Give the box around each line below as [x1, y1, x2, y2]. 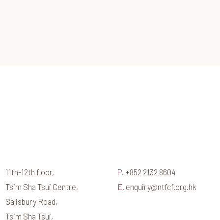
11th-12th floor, [5, 166, 54, 177]
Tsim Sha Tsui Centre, [5, 181, 78, 192]
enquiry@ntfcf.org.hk [124, 181, 196, 192]
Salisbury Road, [5, 196, 57, 206]
